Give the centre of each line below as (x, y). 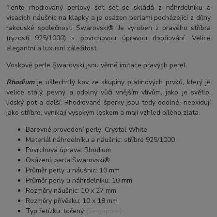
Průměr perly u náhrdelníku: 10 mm (79, 180)
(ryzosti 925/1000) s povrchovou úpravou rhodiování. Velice (108, 38)
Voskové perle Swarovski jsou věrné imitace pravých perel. (97, 65)
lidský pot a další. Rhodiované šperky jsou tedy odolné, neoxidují (108, 102)
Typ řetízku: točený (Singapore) (74, 211)
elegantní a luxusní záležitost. (52, 48)
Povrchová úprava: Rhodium (69, 150)
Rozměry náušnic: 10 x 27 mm (71, 190)
